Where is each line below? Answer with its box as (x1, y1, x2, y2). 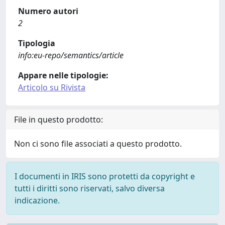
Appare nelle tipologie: (18, 70, 108, 81)
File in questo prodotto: (14, 114, 103, 125)
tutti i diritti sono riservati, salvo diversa (15, 183, 165, 194)
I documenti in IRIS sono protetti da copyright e (15, 171, 195, 182)
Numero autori (18, 6, 78, 17)
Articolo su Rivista (18, 82, 85, 93)
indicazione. (15, 195, 60, 206)
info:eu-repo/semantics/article (18, 50, 124, 61)
